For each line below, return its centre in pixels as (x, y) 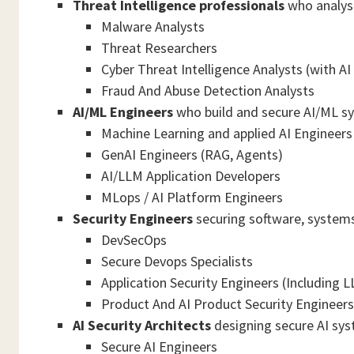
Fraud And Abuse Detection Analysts (208, 90)
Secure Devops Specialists (177, 261)
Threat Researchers (159, 48)
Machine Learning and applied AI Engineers (227, 133)
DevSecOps (134, 240)
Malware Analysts (153, 26)
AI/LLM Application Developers (191, 176)
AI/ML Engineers (123, 112)
